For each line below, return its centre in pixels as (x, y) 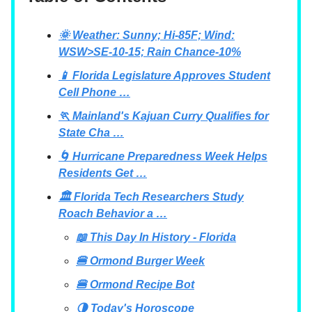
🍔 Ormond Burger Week (140, 261)
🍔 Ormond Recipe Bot (135, 284)
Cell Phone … (94, 92)
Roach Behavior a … (113, 213)
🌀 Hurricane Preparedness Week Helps (163, 156)
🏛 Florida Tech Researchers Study (151, 197)
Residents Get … (103, 173)
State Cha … (91, 133)
